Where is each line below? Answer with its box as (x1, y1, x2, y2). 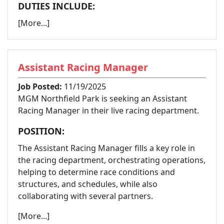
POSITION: (18, 124, 64, 137)
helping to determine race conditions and (18, 166, 175, 177)
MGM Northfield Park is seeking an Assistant (18, 92, 187, 104)
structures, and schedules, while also (18, 178, 157, 189)
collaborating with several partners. (18, 190, 153, 201)
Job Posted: (18, 80, 62, 92)
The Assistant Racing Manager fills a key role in (18, 142, 195, 153)
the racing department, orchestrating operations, (18, 154, 205, 165)
